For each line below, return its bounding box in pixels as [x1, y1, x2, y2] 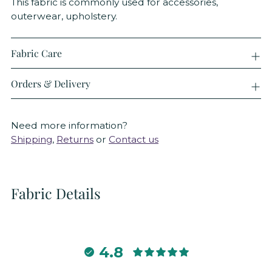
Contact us [109, 134, 158, 146]
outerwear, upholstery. [11, 10, 117, 22]
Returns [56, 134, 93, 146]
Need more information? [11, 120, 127, 132]
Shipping [11, 134, 52, 146]
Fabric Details [11, 183, 101, 203]
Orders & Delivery [11, 77, 90, 90]
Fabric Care [11, 47, 62, 60]
